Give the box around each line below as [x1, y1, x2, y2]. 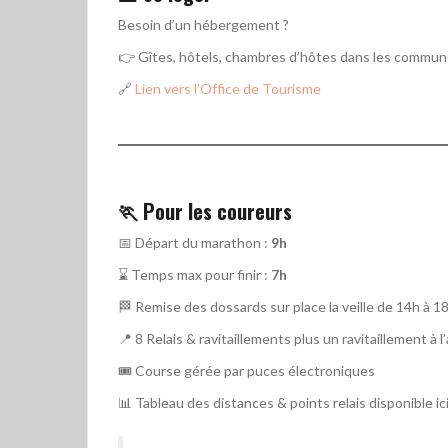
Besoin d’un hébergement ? [118, 15, 289, 33]
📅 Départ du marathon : [118, 233, 271, 251]
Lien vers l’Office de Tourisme [135, 79, 321, 97]
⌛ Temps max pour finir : [118, 265, 271, 283]
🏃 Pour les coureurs [118, 195, 292, 226]
